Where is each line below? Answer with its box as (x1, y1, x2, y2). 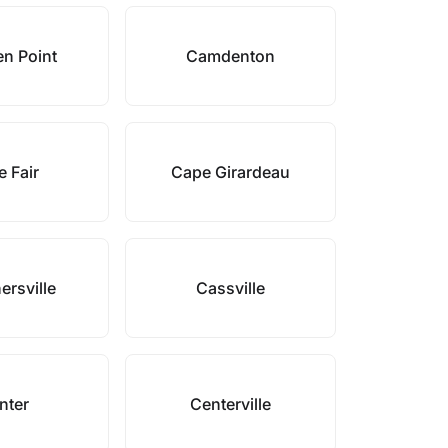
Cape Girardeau (170, 162, 290, 182)
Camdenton (185, 46, 275, 66)
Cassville (195, 278, 265, 298)
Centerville (189, 394, 271, 414)
